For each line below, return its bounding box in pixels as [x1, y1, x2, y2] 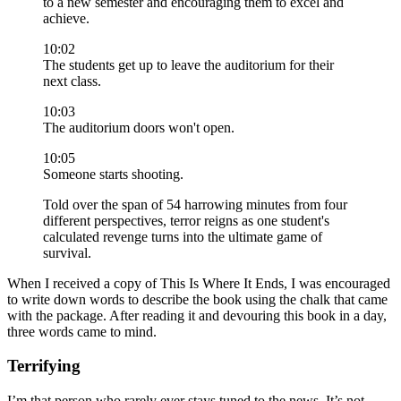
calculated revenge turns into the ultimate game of [43, 228, 322, 244]
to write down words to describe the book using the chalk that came [7, 291, 388, 307]
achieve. [43, 10, 90, 26]
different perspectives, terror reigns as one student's [43, 212, 329, 228]
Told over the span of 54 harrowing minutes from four [43, 196, 347, 212]
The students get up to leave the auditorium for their [43, 56, 334, 73]
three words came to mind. [7, 323, 157, 339]
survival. [43, 244, 91, 260]
